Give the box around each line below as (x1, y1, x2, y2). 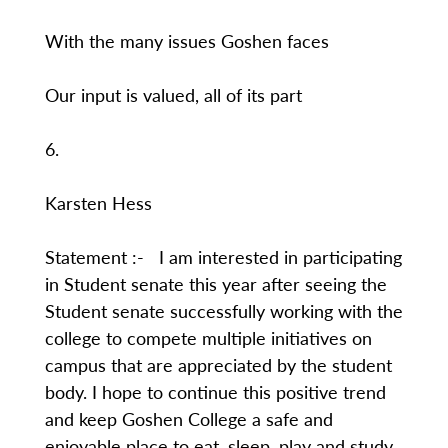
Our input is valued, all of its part (44, 82, 302, 107)
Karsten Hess (44, 190, 152, 215)
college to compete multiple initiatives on (44, 325, 372, 350)
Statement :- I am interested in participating (44, 244, 402, 269)
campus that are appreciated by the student (44, 352, 392, 377)
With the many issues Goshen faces (44, 28, 329, 53)
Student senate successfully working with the (44, 298, 403, 323)
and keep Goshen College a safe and (44, 406, 333, 431)
